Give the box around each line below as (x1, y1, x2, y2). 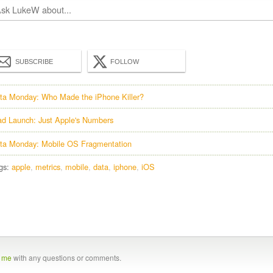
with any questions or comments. (12, 252, 121, 263)
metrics (35, 161, 60, 173)
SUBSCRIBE (15, 57, 53, 65)
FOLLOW (110, 57, 139, 65)
